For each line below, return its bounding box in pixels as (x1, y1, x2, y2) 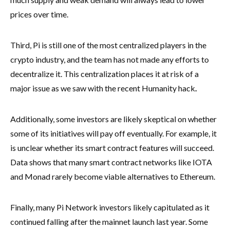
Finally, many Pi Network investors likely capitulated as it (10, 202, 209, 212)
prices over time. (10, 9, 68, 19)
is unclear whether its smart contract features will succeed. (10, 142, 214, 152)
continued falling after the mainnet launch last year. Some (10, 216, 208, 226)
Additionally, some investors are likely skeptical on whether (10, 113, 217, 124)
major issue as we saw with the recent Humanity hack (10, 83, 195, 93)
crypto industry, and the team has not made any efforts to (10, 54, 209, 64)
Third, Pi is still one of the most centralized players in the (10, 40, 206, 50)
